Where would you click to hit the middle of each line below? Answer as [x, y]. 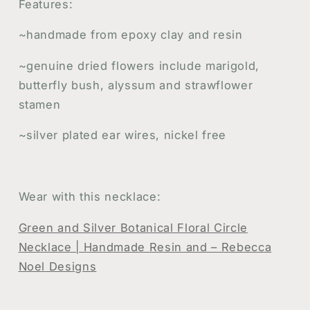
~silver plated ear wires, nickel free [122, 135]
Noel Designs [57, 266]
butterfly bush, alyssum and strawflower [136, 85]
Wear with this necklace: [90, 197]
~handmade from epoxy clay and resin [130, 35]
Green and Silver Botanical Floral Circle [133, 227]
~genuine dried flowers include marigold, [139, 65]
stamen [39, 104]
